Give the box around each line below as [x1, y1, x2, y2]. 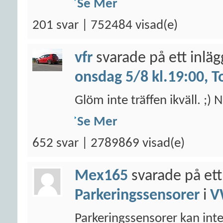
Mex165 [75, 168, 128, 184]
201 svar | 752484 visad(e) [32, 19, 178, 32]
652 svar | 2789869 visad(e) [32, 137, 185, 150]
